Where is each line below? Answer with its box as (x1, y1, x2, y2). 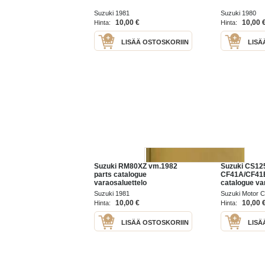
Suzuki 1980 (221, 9, 256, 17)
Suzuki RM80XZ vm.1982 (94, 161, 177, 170)
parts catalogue (94, 170, 147, 179)
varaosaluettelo (94, 178, 147, 187)
